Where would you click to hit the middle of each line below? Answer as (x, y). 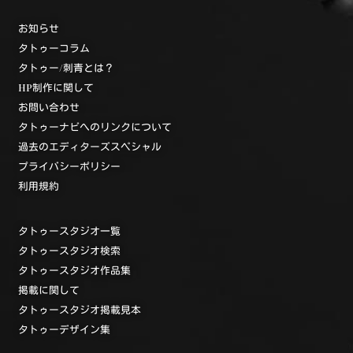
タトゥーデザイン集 (64, 329)
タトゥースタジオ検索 (69, 251)
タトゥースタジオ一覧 (69, 231)
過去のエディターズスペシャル (90, 147)
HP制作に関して (56, 87)
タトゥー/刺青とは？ (66, 68)
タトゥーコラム (54, 48)
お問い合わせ (49, 107)
